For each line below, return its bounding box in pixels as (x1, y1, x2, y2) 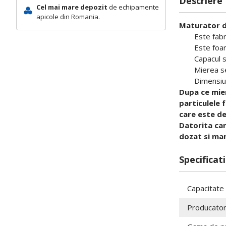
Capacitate (187, 183, 224, 193)
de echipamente (107, 3, 159, 12)
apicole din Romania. (36, 12, 100, 21)
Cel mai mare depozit (36, 3, 107, 12)
